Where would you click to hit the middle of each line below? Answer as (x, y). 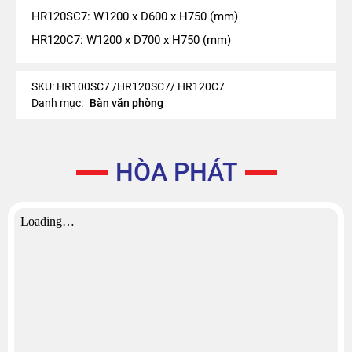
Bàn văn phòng (126, 103)
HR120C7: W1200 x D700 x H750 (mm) (131, 40)
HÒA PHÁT (176, 172)
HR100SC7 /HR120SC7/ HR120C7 (141, 86)
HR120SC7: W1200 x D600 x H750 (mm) (135, 16)
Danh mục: (59, 103)
